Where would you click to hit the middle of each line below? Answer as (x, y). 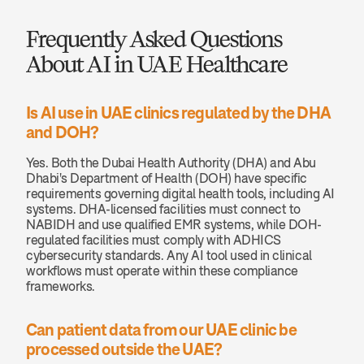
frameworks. (61, 286)
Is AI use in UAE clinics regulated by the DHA (179, 113)
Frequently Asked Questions (154, 39)
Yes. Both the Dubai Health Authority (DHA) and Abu (171, 162)
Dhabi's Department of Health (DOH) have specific (167, 178)
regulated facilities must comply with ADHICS (154, 240)
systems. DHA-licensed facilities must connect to (163, 209)
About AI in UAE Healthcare (157, 64)
